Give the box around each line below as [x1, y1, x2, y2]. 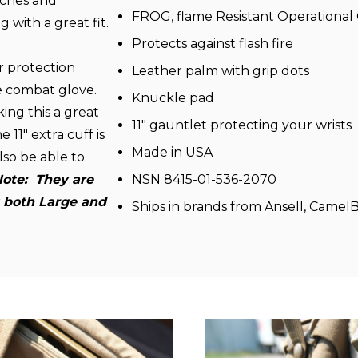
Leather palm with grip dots [131, 63, 309, 78]
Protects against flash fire [131, 36, 293, 51]
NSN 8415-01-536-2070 [131, 172, 276, 187]
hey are [43, 172, 93, 187]
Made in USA [131, 145, 213, 160]
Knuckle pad [131, 90, 214, 105]
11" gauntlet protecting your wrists [131, 117, 352, 133]
